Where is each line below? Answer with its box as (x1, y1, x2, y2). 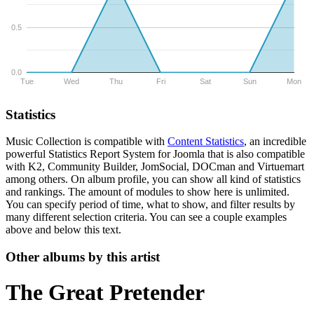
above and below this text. (6, 224, 121, 236)
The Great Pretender (6, 280, 205, 306)
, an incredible (244, 135, 306, 148)
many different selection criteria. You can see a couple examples (6, 211, 287, 224)
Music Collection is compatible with (6, 135, 168, 148)
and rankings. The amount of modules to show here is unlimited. (6, 186, 289, 198)
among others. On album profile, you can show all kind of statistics (6, 173, 301, 186)
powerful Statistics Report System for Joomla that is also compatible (6, 148, 305, 161)
